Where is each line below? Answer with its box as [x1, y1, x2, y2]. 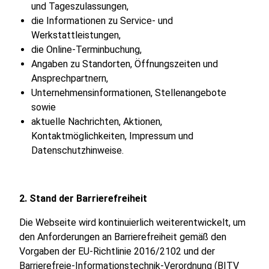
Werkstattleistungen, [31, 29, 121, 41]
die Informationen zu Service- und [31, 14, 173, 26]
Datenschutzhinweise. [31, 144, 124, 156]
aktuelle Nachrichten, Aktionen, [31, 115, 162, 127]
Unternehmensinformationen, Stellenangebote [31, 86, 226, 98]
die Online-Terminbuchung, [31, 43, 142, 55]
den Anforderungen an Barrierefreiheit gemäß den [19, 231, 226, 243]
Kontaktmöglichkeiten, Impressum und [31, 130, 193, 142]
